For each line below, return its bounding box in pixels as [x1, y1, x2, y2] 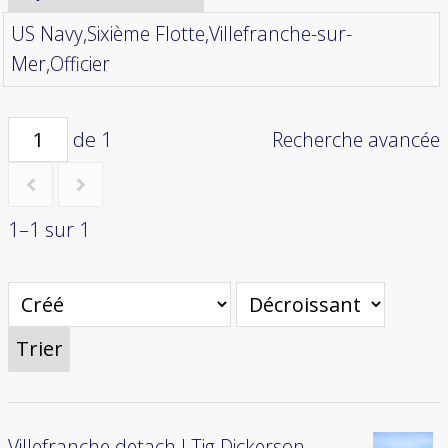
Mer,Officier [10, 50, 110, 78]
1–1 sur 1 [8, 215, 90, 243]
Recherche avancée [272, 125, 440, 153]
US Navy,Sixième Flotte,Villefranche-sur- [10, 20, 352, 48]
